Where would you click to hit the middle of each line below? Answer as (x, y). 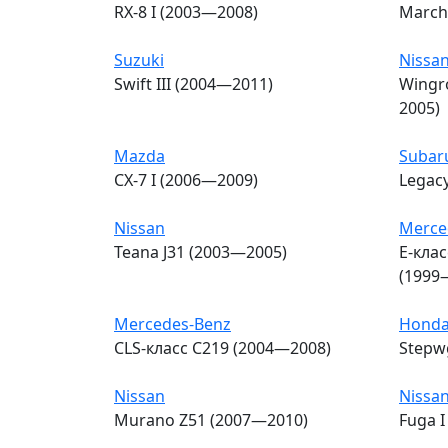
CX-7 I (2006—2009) (186, 179)
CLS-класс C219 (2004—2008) (222, 347)
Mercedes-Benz (172, 323)
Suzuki (139, 59)
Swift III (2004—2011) (193, 83)
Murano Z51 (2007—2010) (211, 419)
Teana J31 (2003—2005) (200, 251)
